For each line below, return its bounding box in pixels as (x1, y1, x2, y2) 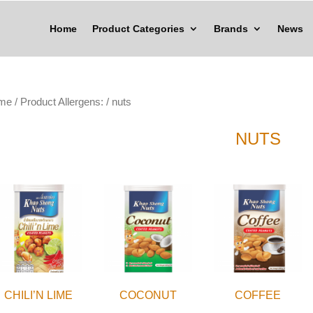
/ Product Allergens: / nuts (11, 96, 131, 108)
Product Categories (92, 23, 184, 34)
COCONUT (119, 289, 177, 301)
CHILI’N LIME (4, 289, 73, 301)
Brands (213, 23, 248, 34)
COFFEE (235, 289, 282, 301)
